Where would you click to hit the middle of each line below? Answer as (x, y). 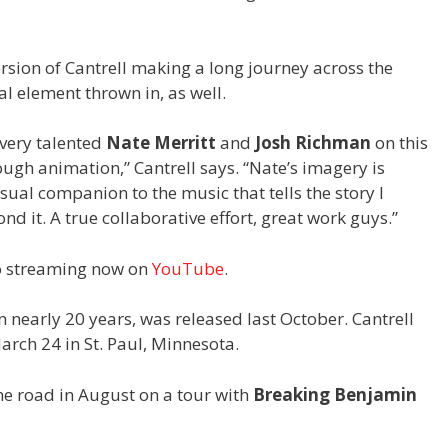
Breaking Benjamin (335, 394)
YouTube (188, 268)
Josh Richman (313, 143)
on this (399, 143)
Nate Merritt (161, 143)
